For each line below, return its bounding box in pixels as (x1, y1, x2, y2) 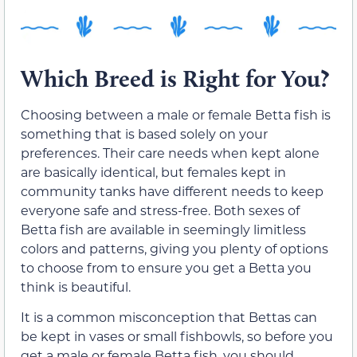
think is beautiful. (21, 277, 131, 295)
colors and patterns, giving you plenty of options (21, 239, 328, 257)
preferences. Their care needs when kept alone (21, 143, 320, 161)
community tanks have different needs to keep (21, 182, 324, 199)
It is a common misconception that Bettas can (21, 308, 317, 326)
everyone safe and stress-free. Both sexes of (21, 201, 300, 218)
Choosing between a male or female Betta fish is (21, 105, 331, 123)
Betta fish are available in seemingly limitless (21, 220, 306, 237)
